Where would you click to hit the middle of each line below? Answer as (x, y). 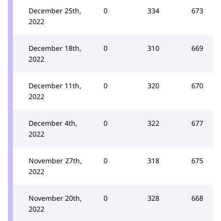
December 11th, (55, 85)
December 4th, (53, 123)
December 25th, (55, 10)
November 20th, (55, 198)
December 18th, (55, 48)
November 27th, (55, 160)
